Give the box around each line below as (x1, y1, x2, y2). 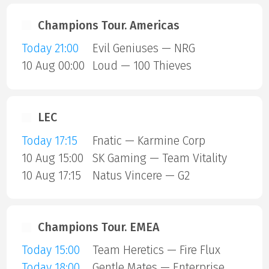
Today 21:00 (21, 41, 79, 55)
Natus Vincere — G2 (92, 168, 190, 183)
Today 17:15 (21, 133, 77, 148)
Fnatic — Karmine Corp (92, 133, 205, 148)
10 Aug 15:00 (21, 151, 83, 165)
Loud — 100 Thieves (92, 58, 192, 73)
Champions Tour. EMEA (38, 220, 159, 235)
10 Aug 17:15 (21, 168, 81, 183)
